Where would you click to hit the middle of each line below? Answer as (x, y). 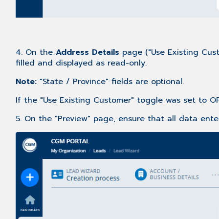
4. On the (36, 52)
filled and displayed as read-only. (81, 63)
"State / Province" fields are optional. (110, 81)
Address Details (89, 52)
